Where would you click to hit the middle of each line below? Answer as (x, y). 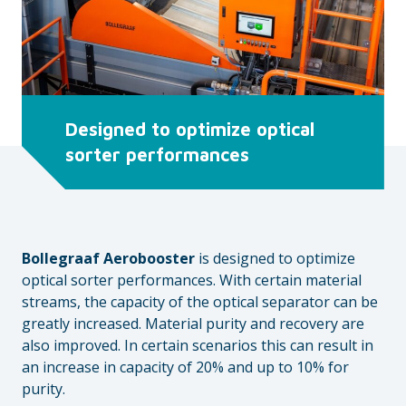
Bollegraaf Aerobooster (108, 258)
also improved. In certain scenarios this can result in (198, 345)
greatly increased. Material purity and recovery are (193, 324)
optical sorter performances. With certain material (192, 280)
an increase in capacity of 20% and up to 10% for (185, 367)
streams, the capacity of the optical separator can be (200, 302)
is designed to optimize (275, 258)
